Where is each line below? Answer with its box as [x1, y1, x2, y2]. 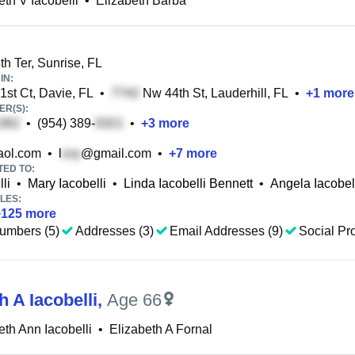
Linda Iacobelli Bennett [124, 177, 253, 190]
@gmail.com [81, 147, 151, 160]
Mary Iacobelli [28, 177, 106, 190]
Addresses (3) [75, 224, 154, 238]
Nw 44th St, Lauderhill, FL [139, 86, 288, 100]
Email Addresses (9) [170, 224, 283, 238]
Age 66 [107, 290, 162, 310]
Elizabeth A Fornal [109, 323, 212, 336]
